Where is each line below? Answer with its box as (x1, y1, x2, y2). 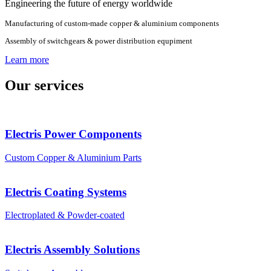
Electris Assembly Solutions (5, 243, 140, 256)
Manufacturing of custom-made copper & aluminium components (5, 19, 219, 28)
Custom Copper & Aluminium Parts (5, 152, 142, 163)
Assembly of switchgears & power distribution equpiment (5, 36, 192, 46)
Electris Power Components (5, 128, 142, 141)
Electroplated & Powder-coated (5, 210, 125, 221)
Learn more (5, 54, 49, 65)
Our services (5, 77, 83, 93)
